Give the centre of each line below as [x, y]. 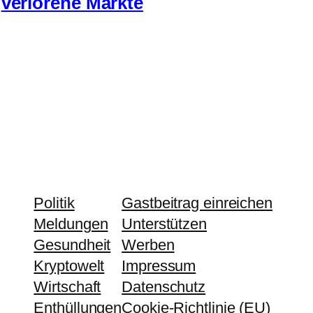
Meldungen [71, 224]
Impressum [159, 265]
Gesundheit [72, 245]
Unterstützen [164, 224]
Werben [148, 245]
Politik [54, 203]
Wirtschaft [67, 286]
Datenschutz [164, 286]
